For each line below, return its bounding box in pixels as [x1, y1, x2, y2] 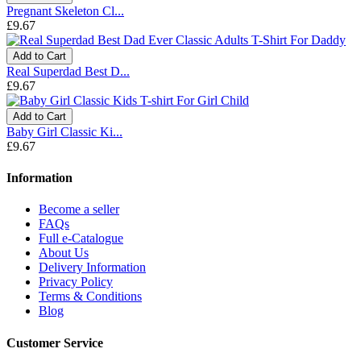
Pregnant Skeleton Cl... [6, 3, 124, 18]
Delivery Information [39, 260, 146, 275]
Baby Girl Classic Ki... [6, 124, 122, 139]
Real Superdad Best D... [6, 64, 130, 78]
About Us [39, 246, 89, 260]
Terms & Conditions [39, 289, 142, 304]
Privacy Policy [39, 275, 113, 289]
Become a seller [39, 202, 119, 217]
